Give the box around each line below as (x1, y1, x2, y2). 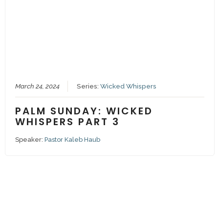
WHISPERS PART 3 (15, 115, 120, 129)
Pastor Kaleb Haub (44, 136, 101, 144)
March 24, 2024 (15, 82, 60, 90)
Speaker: (15, 136, 45, 144)
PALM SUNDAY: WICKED (15, 104, 153, 118)
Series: (77, 82, 101, 90)
